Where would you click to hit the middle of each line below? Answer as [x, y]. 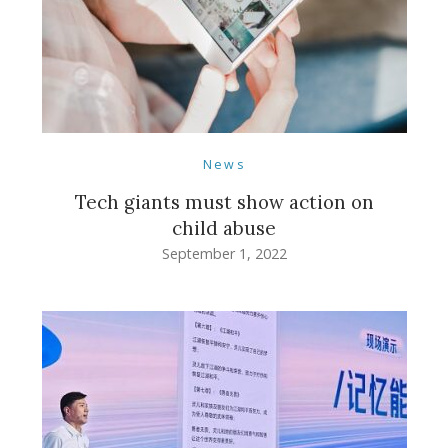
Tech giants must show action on [224, 201]
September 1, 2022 [224, 253]
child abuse [224, 227]
